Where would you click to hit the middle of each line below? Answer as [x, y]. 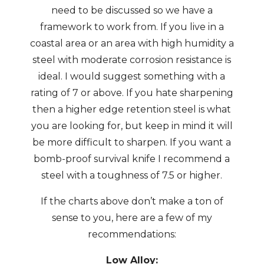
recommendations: [132, 234]
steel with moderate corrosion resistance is [132, 60]
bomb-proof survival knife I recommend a [132, 159]
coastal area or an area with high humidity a [132, 43]
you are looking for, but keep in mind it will [132, 126]
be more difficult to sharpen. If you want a [132, 142]
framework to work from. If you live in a [132, 27]
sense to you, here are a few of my [132, 218]
